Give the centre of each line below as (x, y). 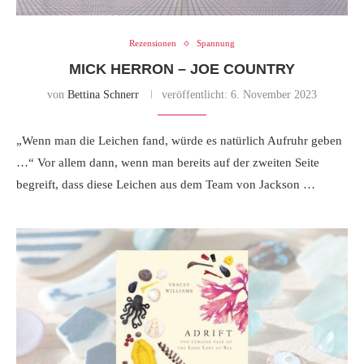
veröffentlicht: (195, 95)
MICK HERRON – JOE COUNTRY (182, 69)
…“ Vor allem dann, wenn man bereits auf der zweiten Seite (168, 163)
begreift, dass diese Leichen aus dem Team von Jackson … (166, 185)
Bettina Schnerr (103, 95)
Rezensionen (153, 43)
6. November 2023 (272, 95)
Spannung (216, 43)
